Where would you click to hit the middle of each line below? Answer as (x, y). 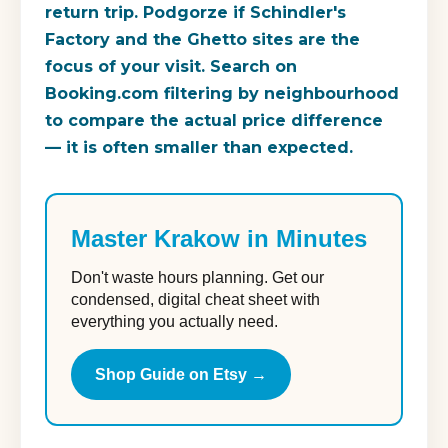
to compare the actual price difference (214, 120)
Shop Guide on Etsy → (181, 374)
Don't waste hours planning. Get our (197, 277)
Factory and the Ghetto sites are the (202, 39)
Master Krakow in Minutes (219, 238)
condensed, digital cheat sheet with (195, 299)
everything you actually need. (174, 321)
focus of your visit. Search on (171, 66)
